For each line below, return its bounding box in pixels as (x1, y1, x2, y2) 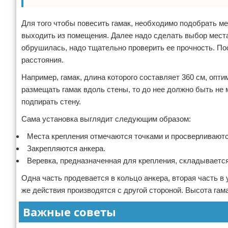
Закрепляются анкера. (27, 144, 105, 153)
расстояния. (21, 55, 64, 64)
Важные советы (23, 204, 116, 219)
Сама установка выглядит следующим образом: (21, 115, 191, 123)
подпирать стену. (21, 97, 81, 106)
